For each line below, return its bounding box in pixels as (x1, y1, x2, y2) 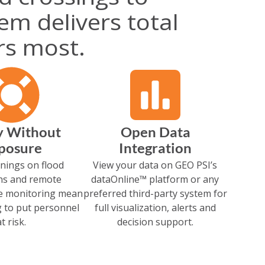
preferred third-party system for (83, 187, 227, 200)
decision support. (117, 215, 193, 228)
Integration (118, 140, 192, 156)
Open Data (120, 124, 190, 140)
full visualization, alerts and (94, 201, 216, 214)
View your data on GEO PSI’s (93, 159, 218, 172)
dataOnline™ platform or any (91, 173, 219, 186)
